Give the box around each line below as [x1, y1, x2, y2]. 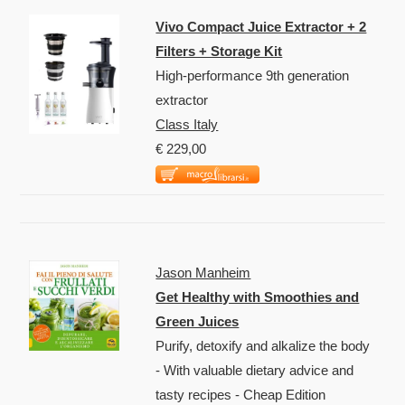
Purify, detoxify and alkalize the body [155, 337, 371, 353]
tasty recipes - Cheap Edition [155, 386, 326, 402]
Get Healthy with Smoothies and [155, 288, 360, 305]
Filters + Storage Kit [155, 42, 283, 59]
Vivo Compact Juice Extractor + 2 [155, 18, 367, 34]
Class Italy [155, 116, 219, 132]
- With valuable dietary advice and [155, 362, 354, 378]
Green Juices [155, 313, 240, 329]
